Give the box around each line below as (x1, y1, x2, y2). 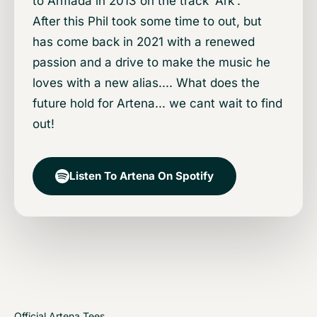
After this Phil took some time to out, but (33, 14, 262, 29)
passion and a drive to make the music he (33, 55, 270, 70)
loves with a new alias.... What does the (33, 76, 260, 91)
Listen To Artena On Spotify (69, 169, 214, 183)
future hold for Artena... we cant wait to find (33, 96, 282, 111)
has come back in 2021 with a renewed (33, 35, 255, 50)
